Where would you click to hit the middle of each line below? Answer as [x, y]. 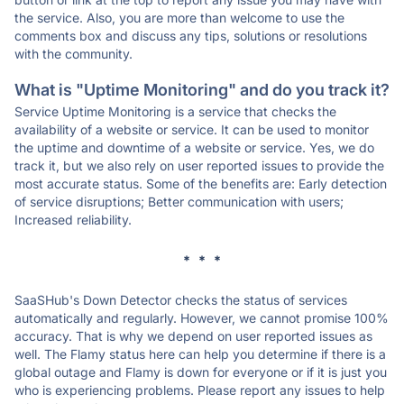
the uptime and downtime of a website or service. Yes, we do [194, 147]
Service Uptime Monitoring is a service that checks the [175, 111]
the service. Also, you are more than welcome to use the [179, 18]
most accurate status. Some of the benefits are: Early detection [201, 184]
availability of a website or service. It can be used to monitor [192, 129]
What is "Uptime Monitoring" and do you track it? [202, 90]
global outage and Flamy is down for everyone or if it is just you [201, 372]
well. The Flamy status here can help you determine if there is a [200, 354]
